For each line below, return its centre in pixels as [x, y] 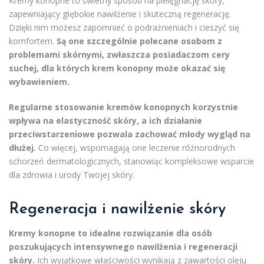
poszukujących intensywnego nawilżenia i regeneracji [123, 247]
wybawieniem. [39, 82]
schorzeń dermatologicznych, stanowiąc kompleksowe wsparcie [131, 161]
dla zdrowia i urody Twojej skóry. [72, 175]
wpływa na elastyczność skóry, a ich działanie [105, 121]
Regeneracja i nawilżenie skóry [117, 210]
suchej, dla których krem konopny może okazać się [117, 68]
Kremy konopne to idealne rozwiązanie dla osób [110, 233]
